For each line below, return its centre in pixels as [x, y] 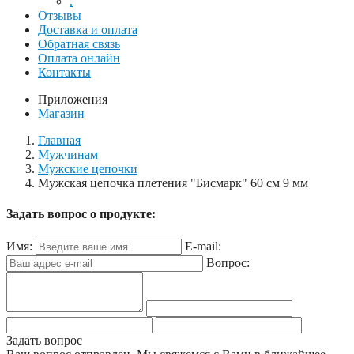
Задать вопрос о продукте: [81, 214]
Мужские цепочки [88, 169]
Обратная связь [79, 44]
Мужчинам [68, 154]
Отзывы [60, 15]
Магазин [61, 113]
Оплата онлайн [79, 58]
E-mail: [203, 246]
